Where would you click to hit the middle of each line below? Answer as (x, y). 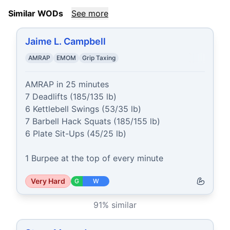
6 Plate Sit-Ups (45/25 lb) (76, 133)
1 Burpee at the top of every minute (94, 158)
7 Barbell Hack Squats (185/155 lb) (93, 121)
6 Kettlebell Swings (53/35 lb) (83, 109)
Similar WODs (36, 13)
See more (90, 13)
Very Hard (48, 181)
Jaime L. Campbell (65, 41)
